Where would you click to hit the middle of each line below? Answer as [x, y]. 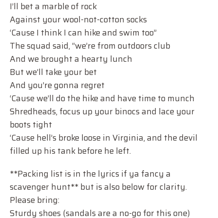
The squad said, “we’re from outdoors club [90, 46]
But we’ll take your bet [53, 72]
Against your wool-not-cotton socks [78, 19]
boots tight [31, 125]
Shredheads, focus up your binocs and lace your [102, 111]
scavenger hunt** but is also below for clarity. [98, 187]
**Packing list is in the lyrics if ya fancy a [90, 174]
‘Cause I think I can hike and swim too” [83, 33]
